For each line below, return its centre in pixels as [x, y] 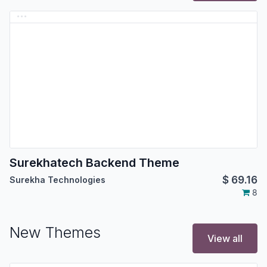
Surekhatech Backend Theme [94, 163]
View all [225, 239]
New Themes [55, 233]
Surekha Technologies [58, 180]
